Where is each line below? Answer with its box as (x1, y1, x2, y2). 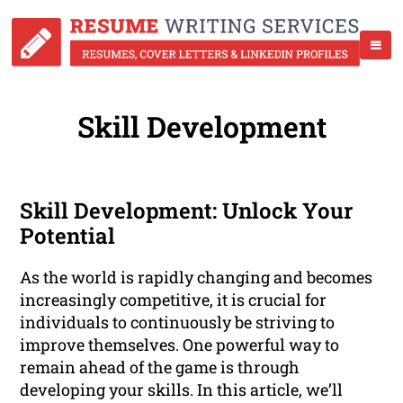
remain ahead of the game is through (20, 356, 300, 379)
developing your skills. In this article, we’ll (20, 379, 344, 401)
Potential (20, 221, 116, 251)
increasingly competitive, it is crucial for (20, 289, 327, 311)
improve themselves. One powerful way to (20, 334, 340, 356)
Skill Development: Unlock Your (20, 196, 354, 226)
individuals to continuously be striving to (20, 311, 336, 334)
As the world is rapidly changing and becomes (20, 266, 373, 289)
